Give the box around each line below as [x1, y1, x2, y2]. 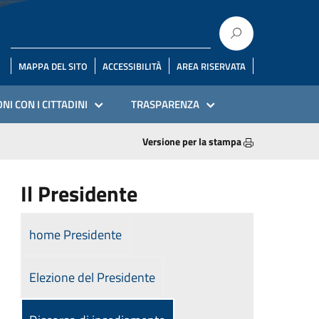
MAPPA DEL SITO [19, 58, 88, 73]
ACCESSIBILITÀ [103, 58, 162, 73]
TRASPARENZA [131, 96, 199, 113]
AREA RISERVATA [177, 58, 246, 73]
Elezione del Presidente [29, 268, 155, 287]
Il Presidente [21, 177, 137, 210]
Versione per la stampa [142, 134, 244, 149]
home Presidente [29, 225, 122, 244]
